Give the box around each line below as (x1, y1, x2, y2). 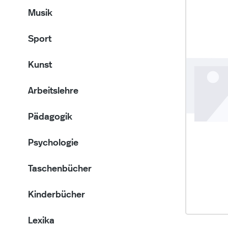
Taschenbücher (28, 164, 92, 174)
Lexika (28, 216, 54, 225)
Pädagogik (28, 112, 72, 122)
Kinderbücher (28, 190, 85, 199)
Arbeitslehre (28, 87, 78, 96)
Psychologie (28, 138, 78, 148)
